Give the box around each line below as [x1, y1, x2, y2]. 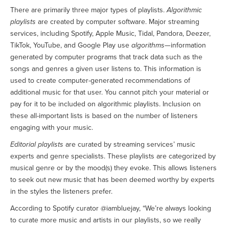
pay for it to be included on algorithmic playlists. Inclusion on [10, 100, 201, 109]
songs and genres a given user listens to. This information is [10, 64, 201, 74]
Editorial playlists [10, 140, 63, 149]
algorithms [131, 41, 165, 50]
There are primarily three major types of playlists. [10, 6, 167, 15]
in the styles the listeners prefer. [10, 187, 112, 196]
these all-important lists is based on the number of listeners [10, 111, 198, 121]
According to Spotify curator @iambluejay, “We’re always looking [10, 204, 211, 213]
